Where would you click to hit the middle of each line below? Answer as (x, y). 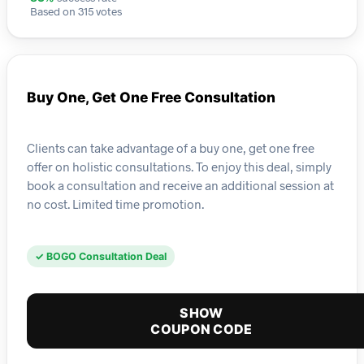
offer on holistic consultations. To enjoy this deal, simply (179, 166)
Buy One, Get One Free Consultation (151, 97)
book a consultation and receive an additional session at (180, 185)
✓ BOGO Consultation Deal (101, 257)
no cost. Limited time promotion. (115, 204)
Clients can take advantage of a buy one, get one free (171, 147)
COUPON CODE (201, 329)
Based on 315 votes (76, 11)
